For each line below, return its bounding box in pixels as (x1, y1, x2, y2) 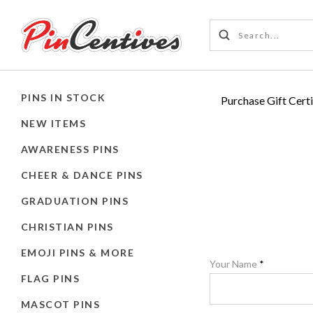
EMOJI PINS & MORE (21, 246, 135, 259)
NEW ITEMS (21, 117, 87, 129)
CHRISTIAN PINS (21, 220, 114, 233)
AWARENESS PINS (21, 143, 119, 155)
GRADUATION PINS (21, 194, 129, 207)
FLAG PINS (21, 272, 80, 284)
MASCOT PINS (21, 298, 101, 310)
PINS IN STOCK (21, 92, 106, 103)
